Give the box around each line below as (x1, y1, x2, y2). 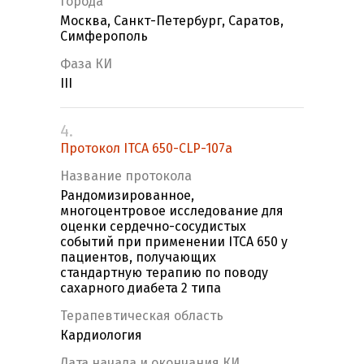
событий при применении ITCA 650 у (60, 234, 288, 250)
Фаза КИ (60, 56, 112, 72)
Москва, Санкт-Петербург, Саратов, (60, 13, 284, 29)
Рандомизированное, (60, 188, 194, 204)
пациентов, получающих (60, 249, 216, 266)
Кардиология (60, 327, 142, 344)
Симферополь (60, 28, 148, 45)
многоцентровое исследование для (60, 203, 284, 219)
